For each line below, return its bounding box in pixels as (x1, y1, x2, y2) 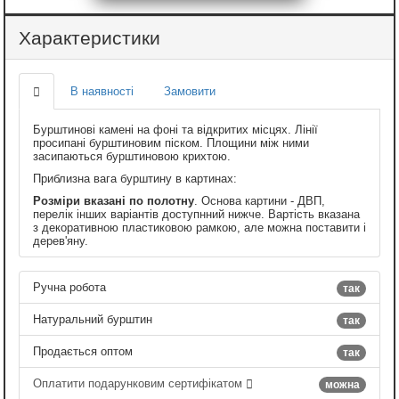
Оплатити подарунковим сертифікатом (33, 376, 246, 390)
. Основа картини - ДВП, (194, 193, 325, 208)
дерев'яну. (33, 233, 88, 248)
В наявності (70, 84, 134, 98)
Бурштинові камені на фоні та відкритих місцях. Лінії (33, 122, 318, 136)
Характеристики (19, 27, 160, 48)
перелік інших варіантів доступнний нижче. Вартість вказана (33, 207, 360, 221)
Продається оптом (33, 344, 133, 358)
